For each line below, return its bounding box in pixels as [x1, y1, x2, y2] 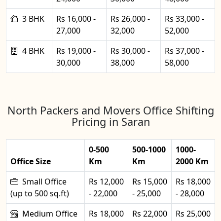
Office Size [10, 156, 51, 167]
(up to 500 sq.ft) [10, 188, 69, 199]
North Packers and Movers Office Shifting [7, 103, 214, 117]
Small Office [22, 176, 67, 187]
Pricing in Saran [71, 114, 150, 129]
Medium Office [22, 208, 77, 219]
